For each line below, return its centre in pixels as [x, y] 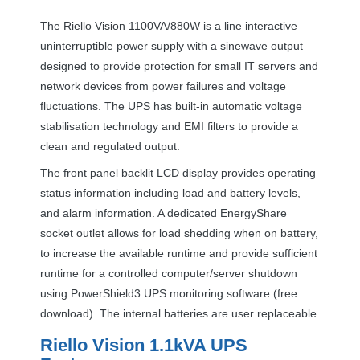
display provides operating [247, 172]
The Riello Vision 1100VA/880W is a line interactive [169, 25]
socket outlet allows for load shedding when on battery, [179, 233]
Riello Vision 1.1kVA [125, 345]
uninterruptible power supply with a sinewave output [172, 45]
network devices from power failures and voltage [163, 86]
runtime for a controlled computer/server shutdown [169, 273]
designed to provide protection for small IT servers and [179, 65]
